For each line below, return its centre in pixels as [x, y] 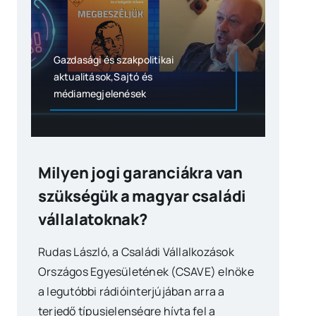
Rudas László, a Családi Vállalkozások [136, 251]
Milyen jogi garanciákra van [140, 172]
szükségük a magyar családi [142, 196]
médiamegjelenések [100, 93]
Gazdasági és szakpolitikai [114, 59]
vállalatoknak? [92, 219]
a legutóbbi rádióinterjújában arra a [131, 291]
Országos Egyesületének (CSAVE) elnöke [146, 271]
